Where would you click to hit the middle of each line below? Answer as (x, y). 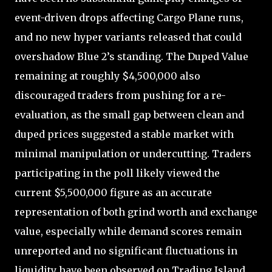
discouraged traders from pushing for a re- (120, 95)
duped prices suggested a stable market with (124, 134)
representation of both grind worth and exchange (136, 212)
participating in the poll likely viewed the (117, 173)
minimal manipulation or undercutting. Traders (133, 153)
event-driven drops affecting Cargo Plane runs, (129, 17)
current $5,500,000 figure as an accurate (113, 192)
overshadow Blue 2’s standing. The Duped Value (131, 56)
